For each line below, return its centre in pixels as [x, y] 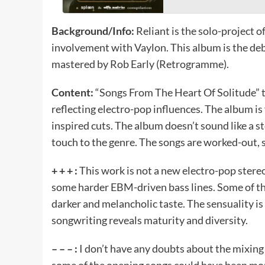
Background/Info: [94, 30]
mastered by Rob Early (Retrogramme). [140, 64]
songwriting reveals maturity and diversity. [150, 220]
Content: [73, 92]
